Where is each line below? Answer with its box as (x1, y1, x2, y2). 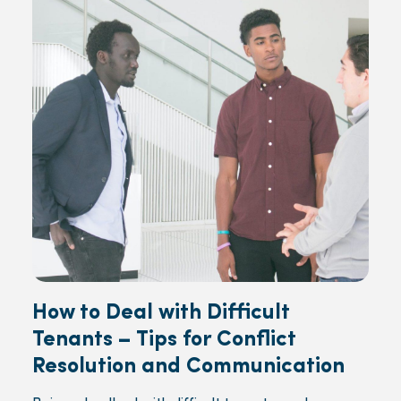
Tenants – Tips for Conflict (31, 328, 296, 351)
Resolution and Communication (31, 355, 345, 378)
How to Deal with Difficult (31, 302, 290, 324)
